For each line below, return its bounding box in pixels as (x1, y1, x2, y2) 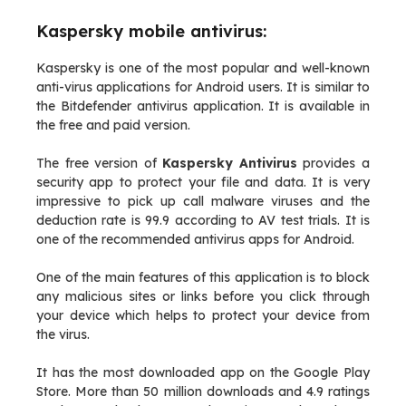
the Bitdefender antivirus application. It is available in (36, 98, 370, 114)
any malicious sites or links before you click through (36, 288, 370, 304)
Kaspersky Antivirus (162, 155, 297, 171)
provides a (296, 155, 371, 171)
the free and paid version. (36, 117, 190, 133)
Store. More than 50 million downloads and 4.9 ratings (36, 383, 370, 400)
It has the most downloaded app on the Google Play (36, 364, 370, 381)
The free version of (36, 155, 163, 171)
